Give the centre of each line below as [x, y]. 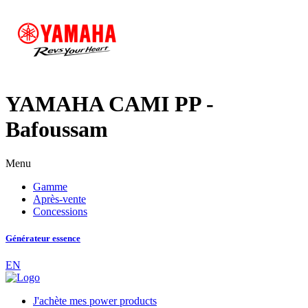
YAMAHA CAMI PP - [110, 104]
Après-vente [59, 199]
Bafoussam [57, 130]
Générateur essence [43, 239]
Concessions [60, 211]
